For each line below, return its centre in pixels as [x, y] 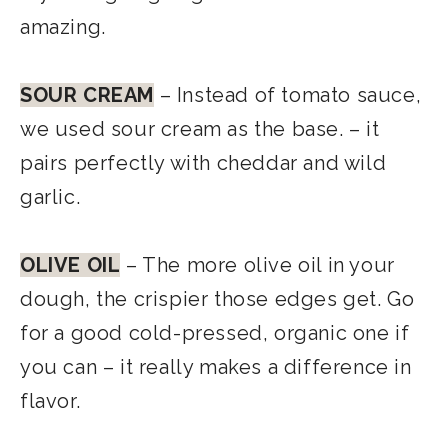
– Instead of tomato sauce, [288, 95]
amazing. [63, 27]
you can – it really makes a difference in [216, 367]
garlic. [50, 197]
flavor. [50, 401]
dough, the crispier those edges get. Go [217, 299]
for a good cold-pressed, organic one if [215, 333]
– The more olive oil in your [257, 265]
